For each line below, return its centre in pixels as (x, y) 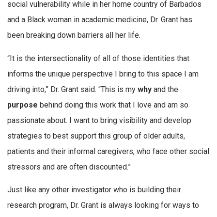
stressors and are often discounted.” (69, 167)
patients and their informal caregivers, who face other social (108, 151)
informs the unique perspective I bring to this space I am (103, 74)
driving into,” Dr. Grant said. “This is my (72, 89)
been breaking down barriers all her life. (74, 35)
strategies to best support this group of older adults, (96, 136)
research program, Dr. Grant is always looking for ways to (103, 205)
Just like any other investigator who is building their (94, 190)
